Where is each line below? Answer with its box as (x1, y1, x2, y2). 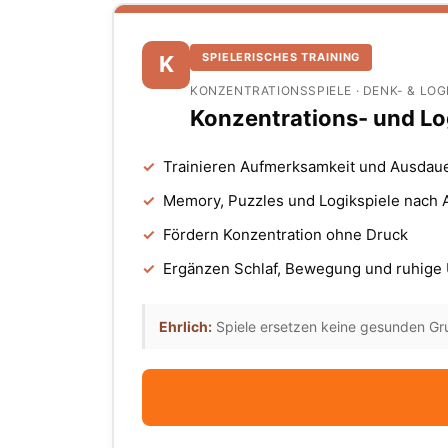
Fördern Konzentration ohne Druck (163, 224, 408, 244)
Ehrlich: (159, 317, 212, 335)
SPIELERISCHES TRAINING (202, 49, 361, 64)
